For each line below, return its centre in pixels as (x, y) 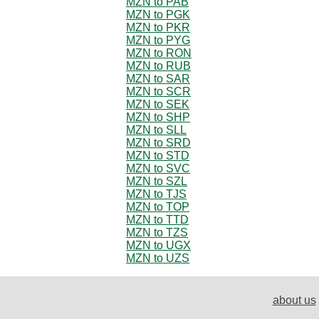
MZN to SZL (157, 181)
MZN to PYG (158, 40)
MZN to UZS (158, 258)
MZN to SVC (158, 168)
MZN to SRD (158, 142)
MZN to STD (158, 155)
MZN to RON (159, 53)
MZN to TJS (156, 194)
